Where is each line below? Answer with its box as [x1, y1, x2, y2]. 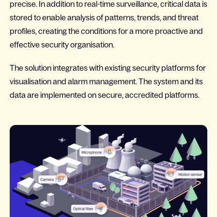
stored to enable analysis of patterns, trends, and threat [10, 13, 199, 22]
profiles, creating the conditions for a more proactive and [10, 27, 203, 35]
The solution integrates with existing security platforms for [10, 63, 206, 72]
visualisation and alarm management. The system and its [10, 77, 203, 86]
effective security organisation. [10, 40, 114, 49]
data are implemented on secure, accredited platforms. [10, 91, 200, 99]
